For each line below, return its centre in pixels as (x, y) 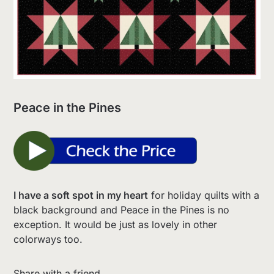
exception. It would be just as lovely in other (116, 225)
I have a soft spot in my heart (81, 195)
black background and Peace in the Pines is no (122, 210)
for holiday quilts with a (204, 195)
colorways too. (48, 239)
